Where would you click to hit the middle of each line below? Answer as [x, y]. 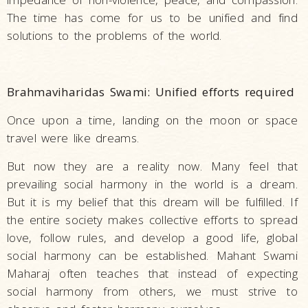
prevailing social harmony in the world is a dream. [152, 184]
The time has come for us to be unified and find [152, 18]
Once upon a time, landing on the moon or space [152, 120]
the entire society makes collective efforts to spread [152, 220]
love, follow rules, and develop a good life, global [152, 238]
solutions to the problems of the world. [114, 36]
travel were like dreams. [73, 138]
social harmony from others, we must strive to [152, 291]
